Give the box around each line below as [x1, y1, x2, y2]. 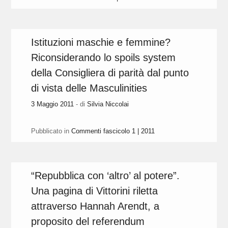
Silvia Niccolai [87, 100, 129, 108]
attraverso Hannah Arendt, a [31, 201, 160, 212]
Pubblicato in [31, 127, 70, 135]
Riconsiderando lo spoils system [31, 52, 176, 64]
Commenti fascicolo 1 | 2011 [71, 127, 155, 135]
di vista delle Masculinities [31, 82, 148, 94]
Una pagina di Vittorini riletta [31, 185, 158, 197]
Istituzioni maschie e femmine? [31, 37, 171, 48]
